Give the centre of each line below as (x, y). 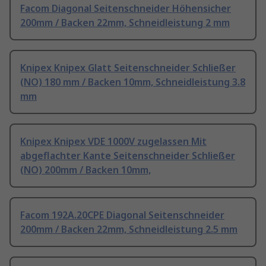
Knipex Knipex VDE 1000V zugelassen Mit (113, 142)
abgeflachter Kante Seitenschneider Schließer (128, 156)
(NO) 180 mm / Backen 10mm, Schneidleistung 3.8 (133, 82)
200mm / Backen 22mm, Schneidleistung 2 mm (125, 23)
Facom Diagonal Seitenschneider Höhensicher (126, 9)
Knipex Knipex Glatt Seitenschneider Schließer (128, 68)
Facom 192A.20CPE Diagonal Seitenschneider (122, 215)
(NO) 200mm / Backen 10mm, (85, 170)
